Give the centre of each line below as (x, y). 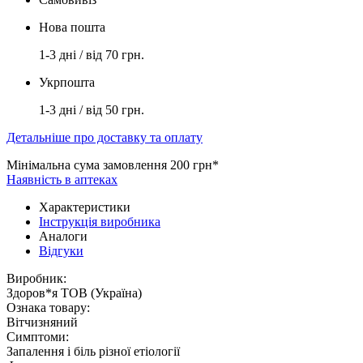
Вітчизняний (42, 322)
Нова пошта (72, 27)
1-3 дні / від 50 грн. (92, 109)
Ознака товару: (48, 307)
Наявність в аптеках (62, 179)
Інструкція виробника (100, 221)
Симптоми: (38, 336)
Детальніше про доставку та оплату (105, 137)
